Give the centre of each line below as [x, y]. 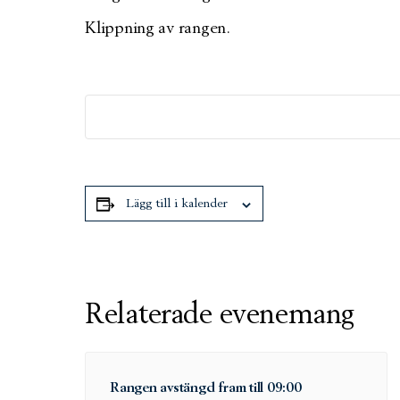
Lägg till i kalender [176, 204]
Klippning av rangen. [158, 29]
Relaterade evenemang [220, 315]
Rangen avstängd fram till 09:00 [206, 388]
